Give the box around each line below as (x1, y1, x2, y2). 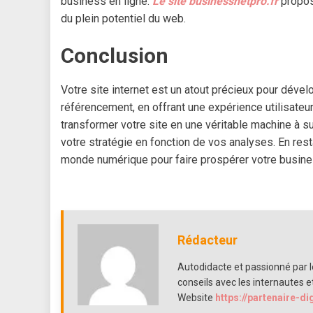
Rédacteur (177, 233, 238, 248)
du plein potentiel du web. (61, 12, 186, 26)
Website (177, 292, 213, 304)
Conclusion (61, 43, 168, 68)
